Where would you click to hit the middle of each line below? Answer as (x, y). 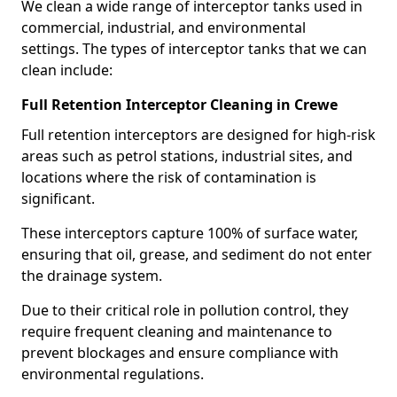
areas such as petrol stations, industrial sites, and (187, 156)
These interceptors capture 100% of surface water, (190, 233)
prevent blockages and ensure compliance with (180, 353)
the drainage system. (92, 276)
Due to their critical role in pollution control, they (185, 310)
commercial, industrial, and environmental (163, 27)
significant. (58, 198)
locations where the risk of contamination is (169, 177)
